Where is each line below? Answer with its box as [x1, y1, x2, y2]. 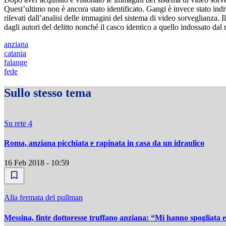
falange [4, 58, 27, 67]
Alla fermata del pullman [4, 193, 83, 202]
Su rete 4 [4, 119, 32, 128]
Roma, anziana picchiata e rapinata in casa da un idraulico [4, 139, 204, 148]
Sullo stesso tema [4, 86, 91, 99]
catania [4, 49, 26, 58]
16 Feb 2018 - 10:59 [4, 158, 69, 167]
